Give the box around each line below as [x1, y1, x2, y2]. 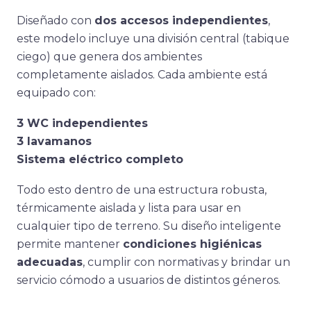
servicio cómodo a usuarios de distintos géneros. [17, 274, 280, 287]
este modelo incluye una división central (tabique [17, 32, 289, 45]
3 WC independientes [17, 117, 148, 130]
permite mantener [17, 237, 123, 251]
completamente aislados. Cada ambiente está [17, 68, 267, 81]
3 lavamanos [17, 135, 95, 148]
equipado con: [17, 86, 96, 99]
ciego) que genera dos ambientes [17, 50, 202, 63]
